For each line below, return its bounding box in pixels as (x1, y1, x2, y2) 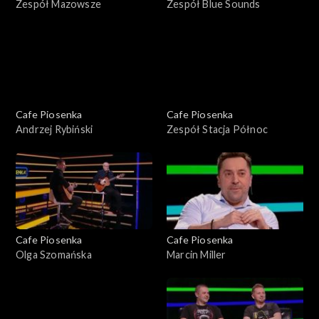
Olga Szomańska (16, 249, 92, 261)
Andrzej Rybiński (16, 123, 93, 136)
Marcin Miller (167, 249, 226, 261)
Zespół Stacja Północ (167, 123, 268, 136)
